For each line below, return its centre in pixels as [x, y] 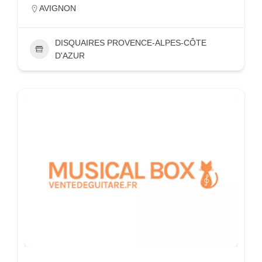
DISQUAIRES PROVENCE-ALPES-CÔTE [130, 42]
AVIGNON [58, 8]
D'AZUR [70, 55]
